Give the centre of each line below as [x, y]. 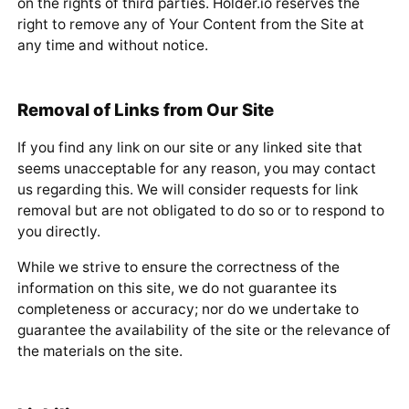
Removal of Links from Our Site [145, 109]
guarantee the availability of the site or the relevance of [204, 330]
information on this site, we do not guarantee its [177, 288]
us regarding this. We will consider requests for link [187, 190]
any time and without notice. [112, 46]
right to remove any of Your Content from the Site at [190, 25]
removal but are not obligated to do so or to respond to [200, 211]
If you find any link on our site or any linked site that [189, 148]
